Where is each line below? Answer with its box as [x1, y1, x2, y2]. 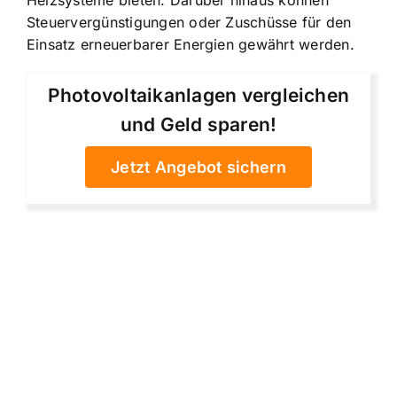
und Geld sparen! [120, 113, 277, 136]
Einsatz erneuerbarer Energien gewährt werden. [27, 35, 354, 54]
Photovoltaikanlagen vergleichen [47, 84, 350, 107]
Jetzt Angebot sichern [111, 158, 286, 177]
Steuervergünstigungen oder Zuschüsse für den [27, 13, 352, 32]
